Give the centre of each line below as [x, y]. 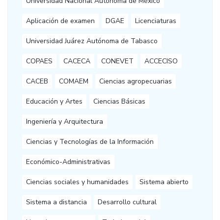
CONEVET [117, 61]
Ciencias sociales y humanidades [77, 182]
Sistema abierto [164, 182]
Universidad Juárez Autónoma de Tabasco [92, 41]
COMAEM [74, 82]
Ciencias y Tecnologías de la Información [90, 142]
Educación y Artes [54, 102]
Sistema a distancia [56, 202]
